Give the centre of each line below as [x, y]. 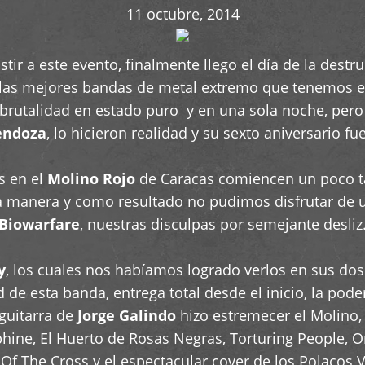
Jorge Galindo [126, 315]
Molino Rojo [91, 178]
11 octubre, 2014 [182, 14]
